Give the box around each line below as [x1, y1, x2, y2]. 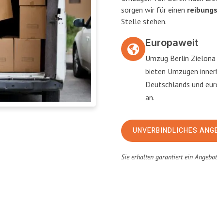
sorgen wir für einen [121, 5, 187, 15]
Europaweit [145, 37, 198, 48]
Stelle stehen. [121, 16, 167, 26]
